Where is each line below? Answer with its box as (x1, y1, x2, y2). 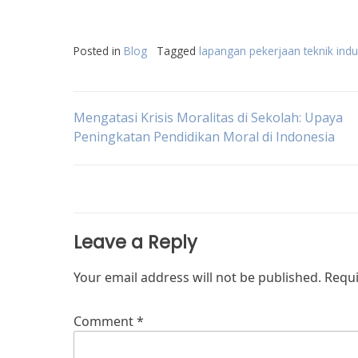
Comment (74, 312, 137, 330)
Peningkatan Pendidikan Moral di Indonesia (74, 128, 335, 145)
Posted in (74, 43, 124, 58)
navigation (73, 148, 217, 185)
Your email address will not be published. (74, 268, 321, 286)
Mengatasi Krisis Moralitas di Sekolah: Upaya (74, 109, 343, 126)
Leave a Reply (74, 229, 197, 255)
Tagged (157, 43, 199, 58)
